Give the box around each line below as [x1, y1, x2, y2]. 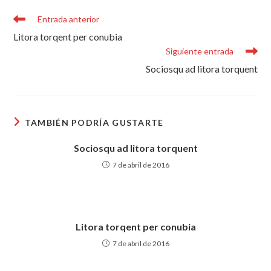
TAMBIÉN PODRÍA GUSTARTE [24, 117, 164, 128]
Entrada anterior [38, 14, 100, 24]
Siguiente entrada [165, 46, 233, 56]
